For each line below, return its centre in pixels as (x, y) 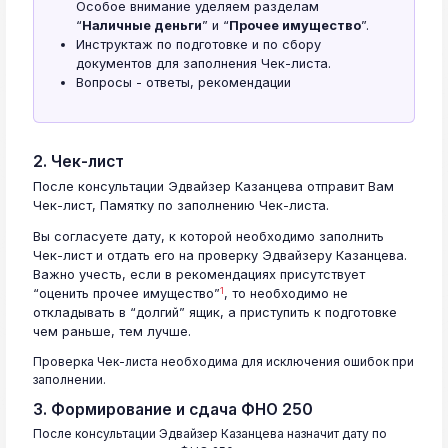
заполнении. (69, 380)
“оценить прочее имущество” (126, 294)
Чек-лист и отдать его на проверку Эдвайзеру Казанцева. (220, 256)
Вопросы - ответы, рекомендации (183, 83)
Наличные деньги (142, 26)
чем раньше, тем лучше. (112, 332)
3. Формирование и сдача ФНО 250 (173, 410)
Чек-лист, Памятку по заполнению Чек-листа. (181, 206)
